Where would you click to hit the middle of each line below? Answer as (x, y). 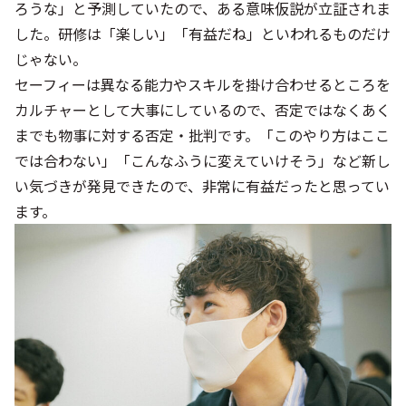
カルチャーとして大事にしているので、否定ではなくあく (203, 110)
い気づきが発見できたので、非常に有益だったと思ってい (202, 186)
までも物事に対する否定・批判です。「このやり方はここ (202, 135)
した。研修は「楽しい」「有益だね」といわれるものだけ (203, 34)
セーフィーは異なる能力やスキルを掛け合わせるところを (203, 84)
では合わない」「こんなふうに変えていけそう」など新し (203, 160)
